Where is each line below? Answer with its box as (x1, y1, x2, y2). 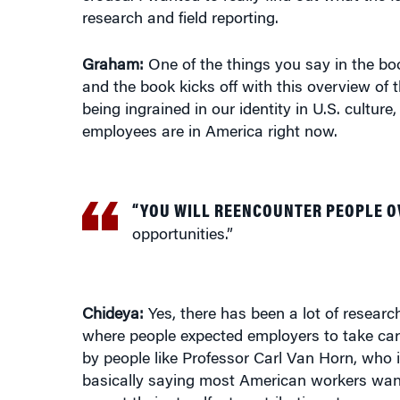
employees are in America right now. (81, 125, 337, 141)
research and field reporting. (81, 12, 279, 28)
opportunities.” (131, 228, 233, 244)
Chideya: (81, 307, 144, 323)
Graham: (81, 58, 144, 74)
